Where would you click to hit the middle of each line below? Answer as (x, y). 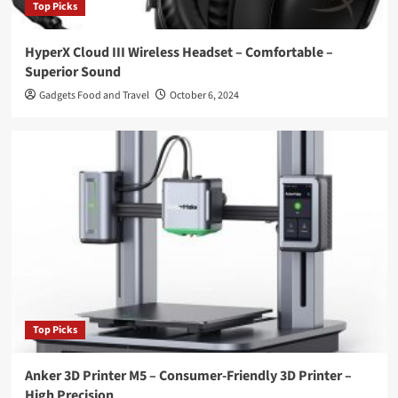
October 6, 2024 (204, 96)
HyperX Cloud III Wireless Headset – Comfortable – (179, 53)
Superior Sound (72, 72)
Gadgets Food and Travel (94, 96)
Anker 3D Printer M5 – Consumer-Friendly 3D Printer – (188, 376)
